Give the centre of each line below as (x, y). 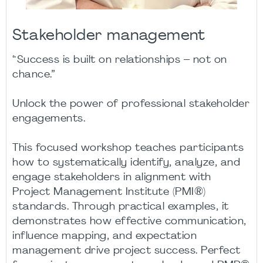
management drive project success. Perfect (127, 251)
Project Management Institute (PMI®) (109, 192)
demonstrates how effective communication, (129, 222)
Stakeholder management (109, 36)
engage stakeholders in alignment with (112, 178)
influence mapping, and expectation (104, 236)
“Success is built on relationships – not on (120, 60)
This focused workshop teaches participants (128, 148)
